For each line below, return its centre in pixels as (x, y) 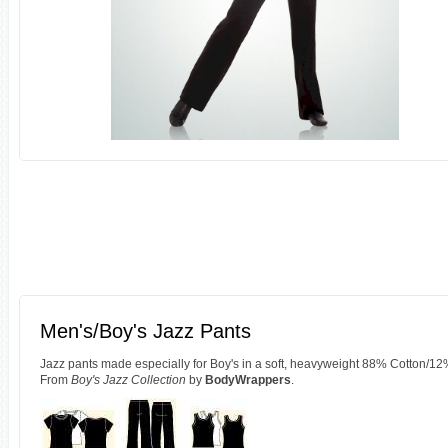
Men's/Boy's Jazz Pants (145, 331)
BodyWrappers (248, 380)
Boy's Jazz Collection (128, 380)
